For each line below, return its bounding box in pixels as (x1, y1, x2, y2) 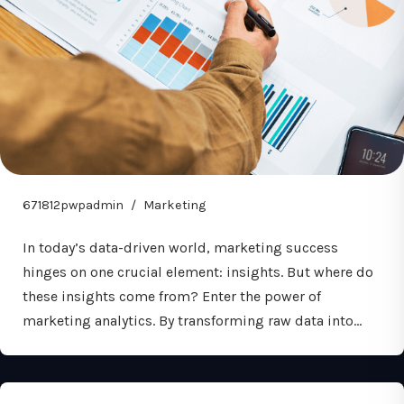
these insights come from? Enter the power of (23, 288, 321, 305)
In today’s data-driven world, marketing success (23, 239, 338, 256)
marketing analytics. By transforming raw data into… (23, 312, 365, 329)
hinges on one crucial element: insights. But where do (23, 263, 373, 280)
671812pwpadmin (23, 197, 124, 213)
